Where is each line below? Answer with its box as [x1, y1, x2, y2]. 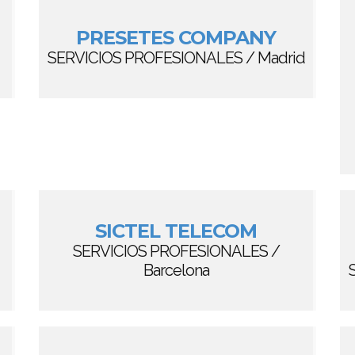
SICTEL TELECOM [95, 219, 257, 242]
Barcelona [143, 261, 209, 280]
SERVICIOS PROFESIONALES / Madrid [47, 48, 305, 67]
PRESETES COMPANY [76, 26, 276, 49]
